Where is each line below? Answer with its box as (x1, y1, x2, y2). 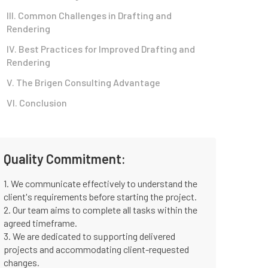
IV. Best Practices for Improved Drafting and (7, 43, 195, 54)
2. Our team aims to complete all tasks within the (4, 204, 197, 215)
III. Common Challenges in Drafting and (7, 10, 172, 21)
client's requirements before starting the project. (4, 191, 197, 202)
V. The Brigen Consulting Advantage (7, 77, 160, 88)
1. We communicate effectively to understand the (4, 178, 197, 189)
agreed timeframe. (4, 217, 77, 229)
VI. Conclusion (7, 97, 67, 108)
